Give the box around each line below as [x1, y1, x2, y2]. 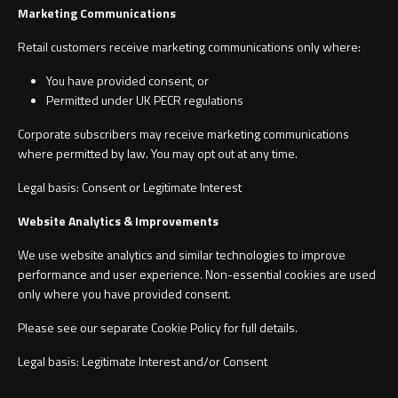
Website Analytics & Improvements [18, 211, 221, 231]
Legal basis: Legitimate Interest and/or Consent [18, 352, 270, 371]
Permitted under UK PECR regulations [46, 91, 243, 110]
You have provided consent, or [46, 71, 211, 91]
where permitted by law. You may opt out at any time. [18, 144, 300, 163]
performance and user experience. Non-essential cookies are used [18, 265, 376, 284]
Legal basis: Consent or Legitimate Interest [18, 178, 244, 197]
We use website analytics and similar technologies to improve [18, 245, 346, 265]
